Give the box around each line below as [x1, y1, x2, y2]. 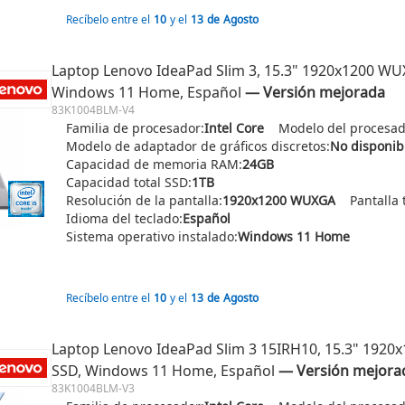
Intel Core [204, 119, 264, 137]
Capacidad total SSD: [66, 174, 192, 191]
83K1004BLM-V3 [52, 381, 135, 396]
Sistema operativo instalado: [66, 228, 238, 245]
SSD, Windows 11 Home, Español [52, 361, 275, 381]
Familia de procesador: [66, 119, 204, 137]
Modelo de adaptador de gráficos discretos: [66, 137, 330, 155]
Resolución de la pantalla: [66, 192, 222, 209]
